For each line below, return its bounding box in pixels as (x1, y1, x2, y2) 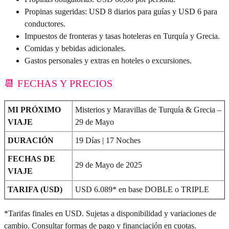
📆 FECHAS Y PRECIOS (4, 78, 112, 89)
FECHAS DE (8, 154, 55, 164)
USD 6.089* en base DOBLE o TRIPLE (75, 185, 209, 194)
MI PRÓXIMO (8, 105, 61, 114)
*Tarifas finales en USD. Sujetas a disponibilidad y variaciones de (4, 209, 216, 218)
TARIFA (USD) (8, 185, 62, 194)
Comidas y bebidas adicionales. (25, 44, 126, 53)
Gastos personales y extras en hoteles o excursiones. (25, 56, 192, 65)
